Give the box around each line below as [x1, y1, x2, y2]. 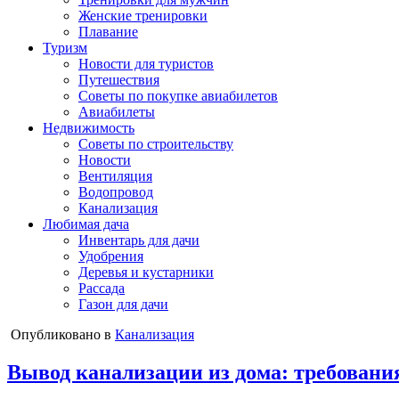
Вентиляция [78, 168, 152, 183]
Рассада [78, 281, 125, 296]
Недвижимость [43, 120, 134, 135]
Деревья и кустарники [78, 265, 214, 280]
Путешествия [78, 72, 159, 87]
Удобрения [78, 248, 143, 264]
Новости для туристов [78, 56, 214, 71]
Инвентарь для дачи [78, 232, 199, 248]
